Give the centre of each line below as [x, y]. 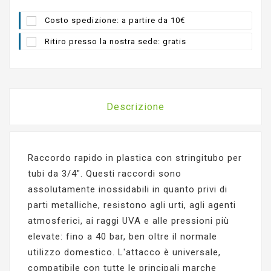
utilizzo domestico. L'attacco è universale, [124, 252]
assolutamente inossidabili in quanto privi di [128, 189]
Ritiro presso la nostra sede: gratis [116, 41]
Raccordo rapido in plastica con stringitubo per [135, 158]
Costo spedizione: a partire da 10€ [115, 21]
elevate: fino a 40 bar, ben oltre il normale [122, 236]
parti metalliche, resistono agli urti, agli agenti [132, 205]
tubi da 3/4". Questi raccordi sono [105, 173]
